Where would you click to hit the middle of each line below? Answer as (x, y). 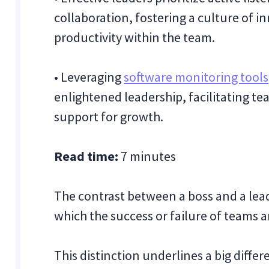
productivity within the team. (135, 37)
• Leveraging (89, 77)
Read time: (88, 156)
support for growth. (109, 116)
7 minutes (149, 156)
